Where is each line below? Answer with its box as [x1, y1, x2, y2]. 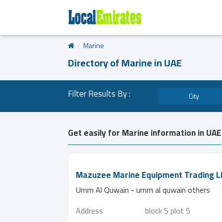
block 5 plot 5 [145, 205, 190, 217]
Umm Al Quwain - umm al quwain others [76, 184, 210, 196]
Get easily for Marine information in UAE [68, 125, 221, 141]
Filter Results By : [68, 87, 130, 100]
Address [76, 205, 103, 217]
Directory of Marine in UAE [68, 54, 182, 72]
